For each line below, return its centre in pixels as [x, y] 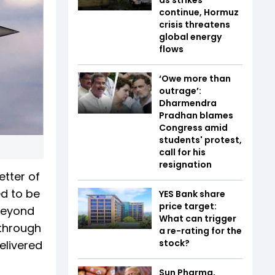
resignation [185, 164]
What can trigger [198, 218]
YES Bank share [192, 194]
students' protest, [200, 140]
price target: [188, 206]
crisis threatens [195, 24]
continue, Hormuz [199, 12]
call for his [182, 152]
